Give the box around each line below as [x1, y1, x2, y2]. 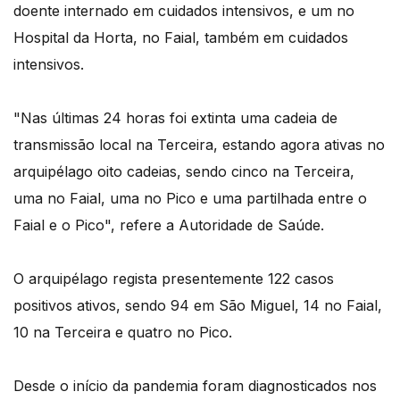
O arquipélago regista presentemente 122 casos [13, 270, 334, 288]
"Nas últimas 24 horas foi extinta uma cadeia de [13, 109, 337, 128]
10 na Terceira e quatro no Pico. [13, 323, 232, 342]
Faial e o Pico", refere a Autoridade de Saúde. [13, 216, 324, 235]
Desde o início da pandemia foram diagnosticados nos [13, 377, 377, 396]
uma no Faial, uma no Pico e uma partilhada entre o [13, 189, 367, 208]
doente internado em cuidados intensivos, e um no [13, 2, 354, 21]
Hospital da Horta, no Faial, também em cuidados [13, 29, 348, 47]
